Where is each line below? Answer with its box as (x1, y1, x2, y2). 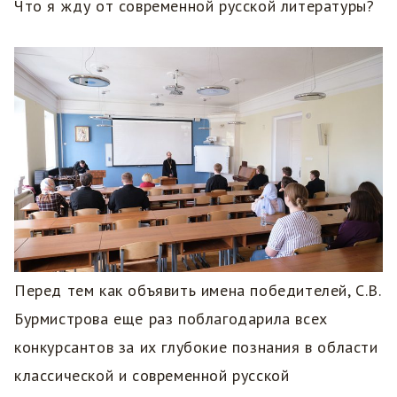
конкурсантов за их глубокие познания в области (14, 336, 378, 357)
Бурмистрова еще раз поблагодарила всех (14, 307, 328, 329)
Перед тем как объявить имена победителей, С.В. (14, 279, 381, 300)
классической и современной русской (14, 364, 290, 385)
